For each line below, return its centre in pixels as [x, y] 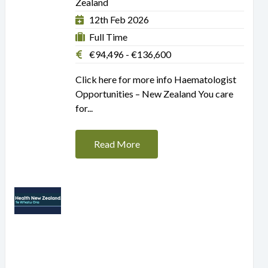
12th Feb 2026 [119, 19]
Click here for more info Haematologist [156, 79]
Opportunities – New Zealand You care [154, 93]
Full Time [107, 36]
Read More [117, 144]
